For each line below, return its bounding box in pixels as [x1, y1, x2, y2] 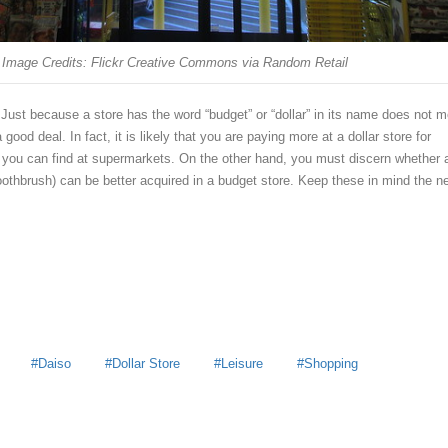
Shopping [304, 355, 358, 371]
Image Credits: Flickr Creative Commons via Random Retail [2, 55, 349, 71]
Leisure [221, 355, 263, 371]
